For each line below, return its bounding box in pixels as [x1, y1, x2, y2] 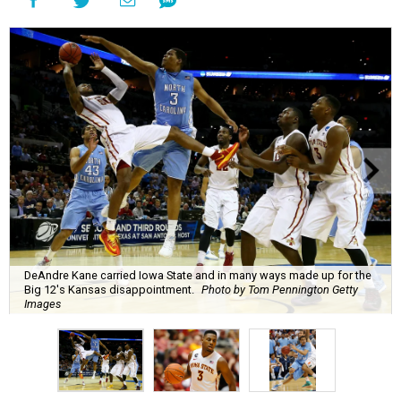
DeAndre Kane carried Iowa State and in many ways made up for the [24, 268, 371, 282]
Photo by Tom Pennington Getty [201, 282, 358, 296]
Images [24, 296, 61, 311]
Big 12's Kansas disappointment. [24, 282, 194, 296]
